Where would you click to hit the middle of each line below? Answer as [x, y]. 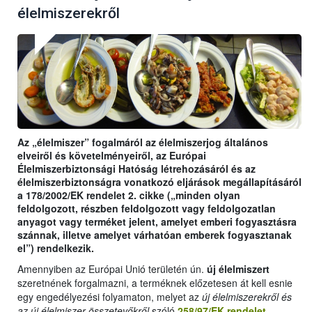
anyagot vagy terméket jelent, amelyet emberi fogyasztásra [157, 222]
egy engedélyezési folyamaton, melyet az [110, 297]
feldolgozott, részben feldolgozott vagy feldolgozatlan [147, 209]
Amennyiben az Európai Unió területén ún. [112, 269]
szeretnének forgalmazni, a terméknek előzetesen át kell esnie [155, 283]
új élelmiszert [238, 269]
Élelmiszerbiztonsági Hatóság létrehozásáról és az [136, 169]
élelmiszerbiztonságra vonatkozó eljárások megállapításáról [159, 182]
